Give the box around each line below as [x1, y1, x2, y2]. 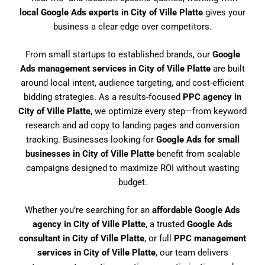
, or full [144, 233, 174, 244]
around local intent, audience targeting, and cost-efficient [21, 77, 244, 88]
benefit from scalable [154, 148, 240, 159]
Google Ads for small [156, 134, 240, 145]
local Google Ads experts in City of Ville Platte [20, 7, 203, 18]
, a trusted [146, 219, 187, 230]
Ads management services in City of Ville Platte [20, 63, 211, 74]
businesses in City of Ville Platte [25, 148, 154, 159]
